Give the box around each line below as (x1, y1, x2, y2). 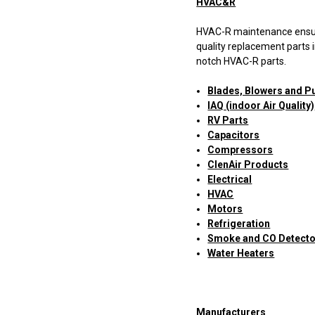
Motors (207, 203, 243, 215)
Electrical (207, 174, 252, 186)
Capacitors (207, 129, 260, 141)
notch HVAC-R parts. (196, 56, 287, 67)
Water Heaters (207, 247, 275, 259)
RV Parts (207, 115, 249, 127)
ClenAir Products (207, 159, 289, 171)
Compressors (207, 144, 274, 156)
